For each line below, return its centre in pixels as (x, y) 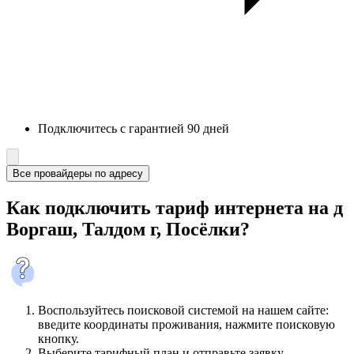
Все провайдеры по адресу (78, 174)
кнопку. (58, 339)
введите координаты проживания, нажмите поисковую (186, 325)
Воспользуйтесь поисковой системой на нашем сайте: (183, 311)
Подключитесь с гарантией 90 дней (134, 129)
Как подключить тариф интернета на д (175, 208)
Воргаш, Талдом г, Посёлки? (128, 230)
